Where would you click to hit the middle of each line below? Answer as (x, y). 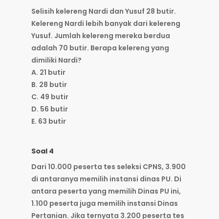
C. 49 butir (50, 97)
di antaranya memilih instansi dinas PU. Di (106, 179)
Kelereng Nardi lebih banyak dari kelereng (106, 24)
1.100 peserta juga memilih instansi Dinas (105, 204)
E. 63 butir (49, 121)
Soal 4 (43, 151)
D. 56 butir (50, 109)
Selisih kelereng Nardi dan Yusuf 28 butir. (104, 11)
